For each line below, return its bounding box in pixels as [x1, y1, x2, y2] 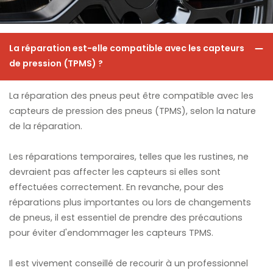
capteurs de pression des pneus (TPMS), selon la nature [9, 105, 256, 119]
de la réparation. [9, 120, 82, 135]
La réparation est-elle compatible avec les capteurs [9, 41, 244, 56]
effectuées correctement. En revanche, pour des [9, 181, 224, 196]
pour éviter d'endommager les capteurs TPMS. [9, 227, 213, 241]
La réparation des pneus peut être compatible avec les [9, 90, 253, 104]
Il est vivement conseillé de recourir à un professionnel [9, 257, 248, 272]
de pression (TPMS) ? [9, 57, 103, 71]
